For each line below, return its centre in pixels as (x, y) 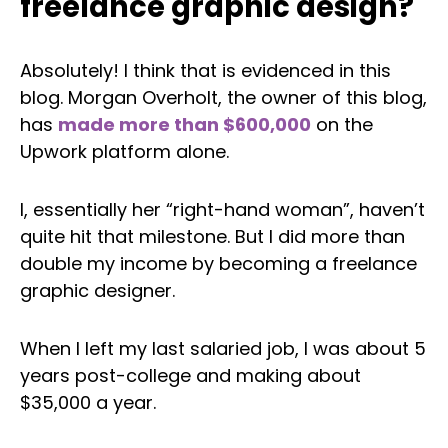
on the (342, 125)
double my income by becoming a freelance (218, 263)
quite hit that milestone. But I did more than (212, 236)
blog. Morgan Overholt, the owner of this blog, (223, 98)
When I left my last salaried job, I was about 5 (223, 348)
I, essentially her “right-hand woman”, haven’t (222, 209)
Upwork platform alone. (124, 152)
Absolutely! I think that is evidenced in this (205, 71)
